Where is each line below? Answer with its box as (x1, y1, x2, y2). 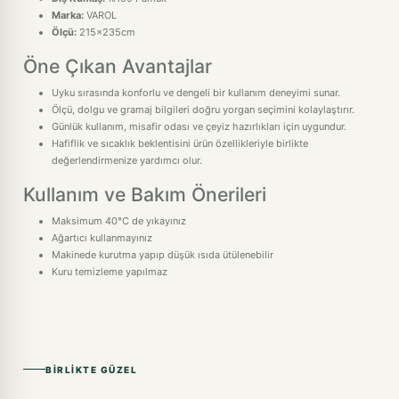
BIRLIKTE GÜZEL (45, 363, 137, 375)
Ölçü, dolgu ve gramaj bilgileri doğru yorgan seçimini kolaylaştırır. (52, 103, 354, 116)
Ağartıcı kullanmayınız (52, 232, 152, 244)
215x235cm (77, 26, 135, 38)
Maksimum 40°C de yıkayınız (52, 215, 186, 227)
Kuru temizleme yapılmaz (52, 265, 167, 278)
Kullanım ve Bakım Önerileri (23, 183, 266, 206)
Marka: (52, 9, 84, 21)
